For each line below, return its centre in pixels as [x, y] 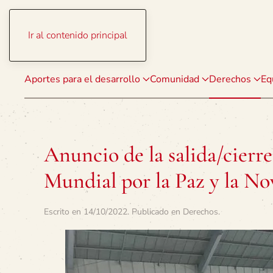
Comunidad [175, 79]
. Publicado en [155, 212]
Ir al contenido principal [78, 35]
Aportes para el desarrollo [82, 79]
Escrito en [64, 212]
